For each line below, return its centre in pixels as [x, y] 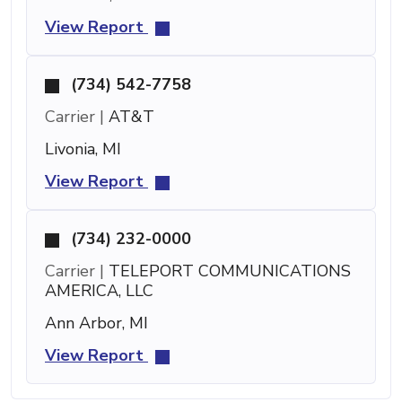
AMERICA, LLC [99, 290]
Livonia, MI [83, 149]
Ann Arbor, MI [96, 323]
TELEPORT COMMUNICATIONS [227, 271]
